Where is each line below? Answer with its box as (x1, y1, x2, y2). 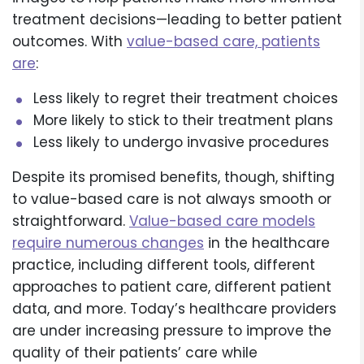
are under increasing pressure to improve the (12, 321, 331, 341)
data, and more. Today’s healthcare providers (12, 299, 336, 319)
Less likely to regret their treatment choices (32, 89, 338, 109)
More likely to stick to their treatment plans (32, 110, 333, 131)
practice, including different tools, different (12, 255, 315, 275)
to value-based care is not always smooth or (12, 189, 331, 210)
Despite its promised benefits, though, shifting (12, 167, 335, 188)
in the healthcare (204, 233, 330, 253)
